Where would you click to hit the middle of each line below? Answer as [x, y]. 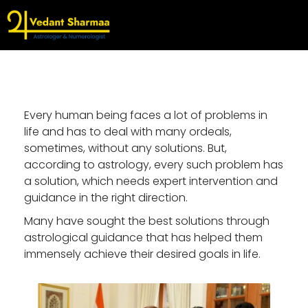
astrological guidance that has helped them [143, 237]
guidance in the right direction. [106, 197]
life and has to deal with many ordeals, [128, 131]
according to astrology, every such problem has [154, 164]
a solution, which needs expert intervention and [151, 181]
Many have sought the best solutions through [147, 221]
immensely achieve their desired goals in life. [142, 254]
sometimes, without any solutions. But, [125, 148]
